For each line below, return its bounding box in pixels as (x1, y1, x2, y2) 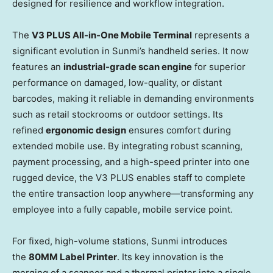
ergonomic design (46, 124, 126, 136)
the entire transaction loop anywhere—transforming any (12, 188, 253, 200)
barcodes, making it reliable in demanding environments (12, 93, 254, 105)
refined (12, 124, 46, 136)
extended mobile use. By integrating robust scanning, (12, 140, 243, 152)
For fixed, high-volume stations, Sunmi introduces (12, 235, 227, 247)
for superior (192, 61, 246, 73)
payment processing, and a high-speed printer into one (12, 156, 250, 168)
